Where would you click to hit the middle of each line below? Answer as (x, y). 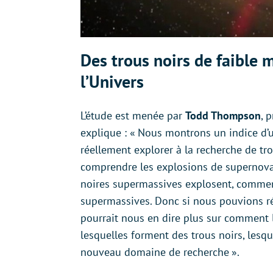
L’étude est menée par (133, 116)
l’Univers (112, 82)
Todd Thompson (223, 116)
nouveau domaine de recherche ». (160, 252)
